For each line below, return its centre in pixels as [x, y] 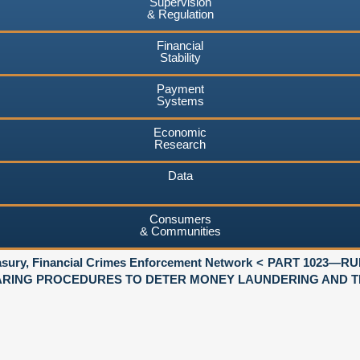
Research [180, 144]
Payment [180, 88]
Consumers [180, 219]
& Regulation [180, 14]
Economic [180, 132]
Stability [180, 57]
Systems [180, 100]
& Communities [180, 231]
